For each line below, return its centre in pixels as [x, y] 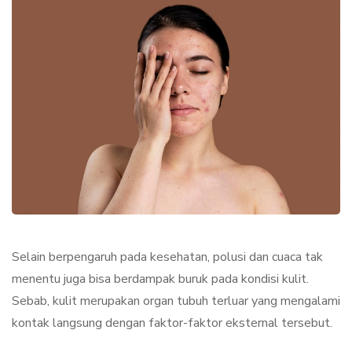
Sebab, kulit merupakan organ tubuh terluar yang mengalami [176, 301]
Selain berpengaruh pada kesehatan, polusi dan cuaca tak [167, 257]
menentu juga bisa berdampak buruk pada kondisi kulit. [160, 279]
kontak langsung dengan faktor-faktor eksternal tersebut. [172, 323]
